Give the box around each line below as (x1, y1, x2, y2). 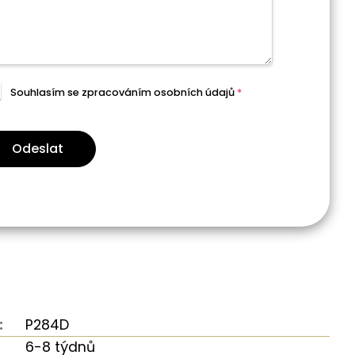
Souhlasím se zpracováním (10, 86, 154, 100)
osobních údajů (153, 86, 235, 100)
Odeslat (12, 139, 63, 158)
